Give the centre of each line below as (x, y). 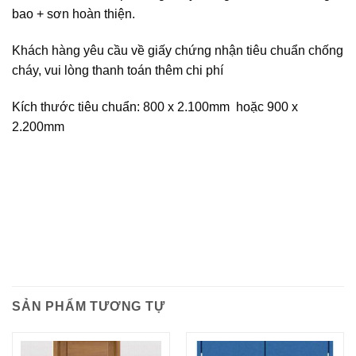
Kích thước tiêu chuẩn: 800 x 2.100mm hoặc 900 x (155, 106)
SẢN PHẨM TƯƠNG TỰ (89, 306)
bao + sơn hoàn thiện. (74, 14)
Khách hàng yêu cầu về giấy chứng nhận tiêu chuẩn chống (178, 50)
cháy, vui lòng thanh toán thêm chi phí (118, 70)
